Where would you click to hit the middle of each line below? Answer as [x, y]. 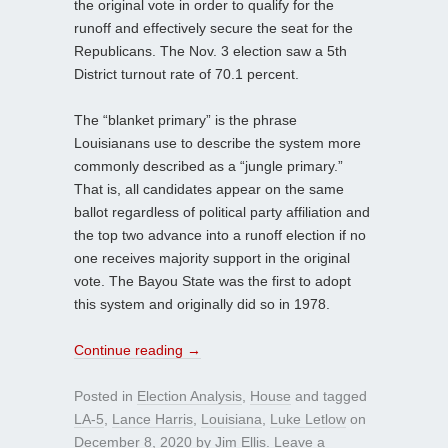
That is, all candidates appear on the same [209, 188]
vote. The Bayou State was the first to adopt [212, 280]
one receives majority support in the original [212, 257]
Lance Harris [152, 418]
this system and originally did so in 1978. [202, 303]
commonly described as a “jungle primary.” [208, 165]
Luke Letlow [308, 418]
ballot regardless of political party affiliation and [222, 211]
